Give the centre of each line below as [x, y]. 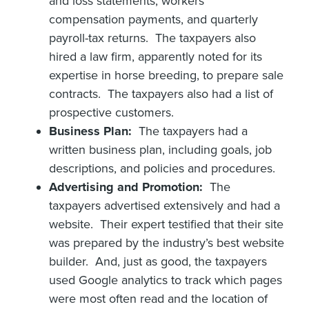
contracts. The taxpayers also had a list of [161, 93]
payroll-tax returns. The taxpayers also [152, 38]
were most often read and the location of [158, 298]
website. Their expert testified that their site [166, 224]
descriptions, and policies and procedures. [162, 168]
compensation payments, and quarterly [153, 19]
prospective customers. [111, 112]
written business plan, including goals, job [160, 149]
